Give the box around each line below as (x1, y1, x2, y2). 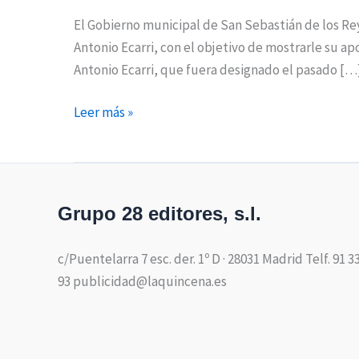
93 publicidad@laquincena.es (58, 272, 227, 290)
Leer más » (74, 103, 133, 122)
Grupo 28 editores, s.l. (58, 202, 261, 224)
